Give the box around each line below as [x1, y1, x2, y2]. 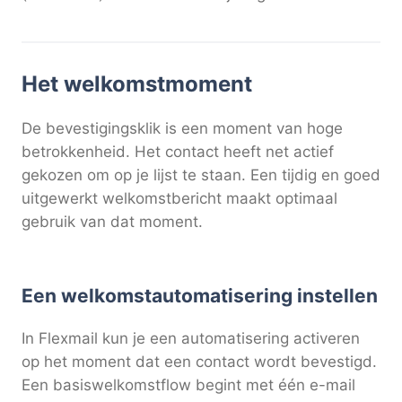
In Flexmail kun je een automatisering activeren [22, 328, 360, 347]
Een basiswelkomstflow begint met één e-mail [22, 375, 355, 394]
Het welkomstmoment [22, 71, 252, 98]
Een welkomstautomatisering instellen [22, 284, 378, 307]
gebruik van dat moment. [22, 213, 203, 232]
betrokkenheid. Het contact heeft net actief [22, 143, 334, 162]
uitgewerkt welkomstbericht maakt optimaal [22, 189, 337, 208]
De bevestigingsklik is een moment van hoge [22, 119, 343, 138]
